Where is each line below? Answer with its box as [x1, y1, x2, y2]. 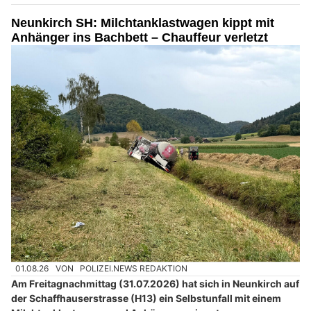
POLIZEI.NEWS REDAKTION [80, 263, 188, 274]
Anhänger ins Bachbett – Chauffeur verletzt [11, 31, 268, 45]
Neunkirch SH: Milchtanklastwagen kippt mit [11, 16, 274, 31]
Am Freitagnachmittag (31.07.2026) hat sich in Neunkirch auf [11, 277, 299, 289]
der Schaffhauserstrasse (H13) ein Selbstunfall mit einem [11, 292, 281, 304]
